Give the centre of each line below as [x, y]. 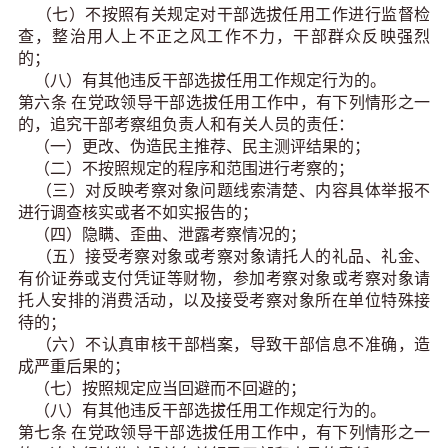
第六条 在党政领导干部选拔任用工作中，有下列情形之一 [224, 103]
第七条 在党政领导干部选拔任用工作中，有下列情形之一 [224, 433]
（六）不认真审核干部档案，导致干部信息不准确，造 [224, 345]
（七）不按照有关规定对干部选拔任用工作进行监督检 [224, 15]
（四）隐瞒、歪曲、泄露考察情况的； [164, 235]
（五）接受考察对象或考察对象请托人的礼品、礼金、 [224, 257]
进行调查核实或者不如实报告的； [140, 213]
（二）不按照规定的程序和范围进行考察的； [188, 169]
